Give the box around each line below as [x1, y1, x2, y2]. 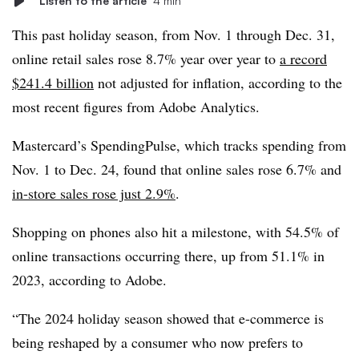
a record [280, 49, 327, 68]
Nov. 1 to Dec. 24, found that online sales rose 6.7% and [12, 159, 341, 179]
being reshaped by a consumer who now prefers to [12, 333, 303, 352]
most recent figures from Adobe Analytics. [12, 97, 260, 116]
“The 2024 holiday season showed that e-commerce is [12, 309, 324, 328]
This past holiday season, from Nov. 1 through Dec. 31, [12, 25, 335, 44]
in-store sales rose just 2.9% [12, 184, 175, 203]
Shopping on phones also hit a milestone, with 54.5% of [12, 222, 339, 241]
